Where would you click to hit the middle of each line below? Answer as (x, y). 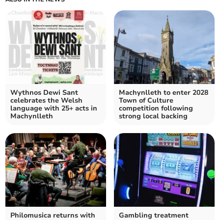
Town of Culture (146, 101)
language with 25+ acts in (54, 109)
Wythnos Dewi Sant (44, 93)
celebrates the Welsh (47, 101)
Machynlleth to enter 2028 (164, 93)
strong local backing (153, 116)
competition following (156, 109)
